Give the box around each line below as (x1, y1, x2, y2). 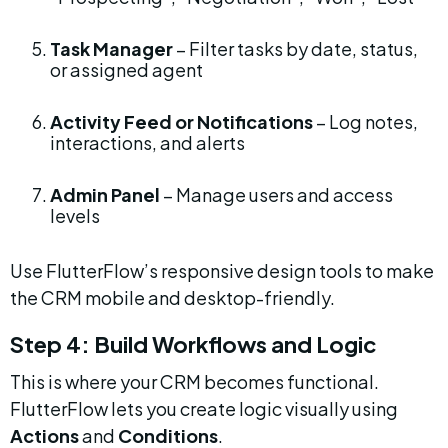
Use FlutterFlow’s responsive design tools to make (10, 259, 437, 282)
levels (50, 204, 100, 227)
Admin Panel (50, 183, 160, 206)
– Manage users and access (160, 183, 396, 206)
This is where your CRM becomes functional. (10, 370, 382, 393)
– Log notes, (313, 110, 421, 133)
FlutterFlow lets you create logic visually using (10, 397, 401, 420)
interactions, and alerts (50, 131, 245, 154)
